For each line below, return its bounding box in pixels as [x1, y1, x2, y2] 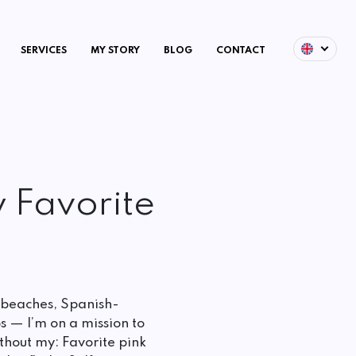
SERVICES [20, 45, 67, 56]
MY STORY [90, 45, 140, 56]
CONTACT [215, 45, 265, 56]
